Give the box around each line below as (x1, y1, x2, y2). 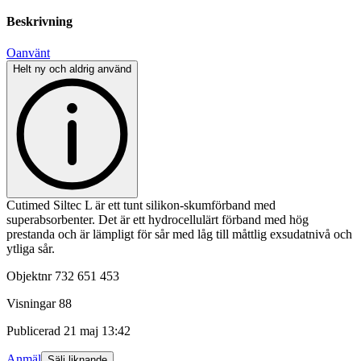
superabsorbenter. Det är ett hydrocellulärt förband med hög (6, 213, 309, 227)
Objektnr (6, 269, 52, 284)
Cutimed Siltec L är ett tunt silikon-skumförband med (6, 198, 276, 213)
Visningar (6, 297, 56, 311)
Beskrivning (6, 15, 73, 29)
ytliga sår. (6, 242, 55, 256)
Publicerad (6, 324, 60, 338)
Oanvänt (6, 46, 50, 60)
